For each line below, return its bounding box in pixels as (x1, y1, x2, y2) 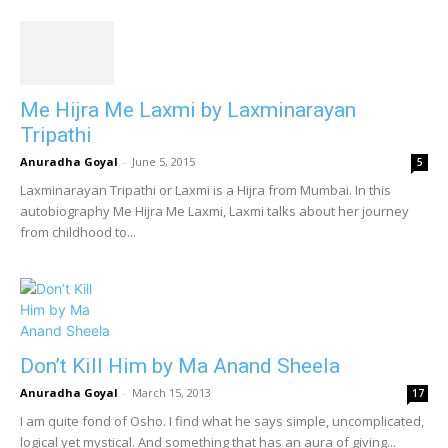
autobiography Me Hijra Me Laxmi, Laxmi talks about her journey (20, 202, 409, 221)
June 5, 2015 (132, 154, 195, 170)
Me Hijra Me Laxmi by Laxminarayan (20, 98, 356, 123)
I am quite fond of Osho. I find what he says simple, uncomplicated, (20, 412, 424, 431)
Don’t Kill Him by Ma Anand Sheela (20, 354, 340, 379)
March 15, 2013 (132, 385, 211, 401)
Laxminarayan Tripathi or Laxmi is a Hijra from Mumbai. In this (20, 181, 391, 200)
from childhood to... (20, 223, 136, 242)
